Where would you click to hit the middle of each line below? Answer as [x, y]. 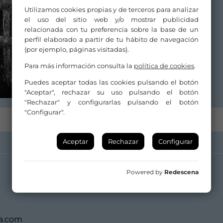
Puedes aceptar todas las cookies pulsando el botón [111, 82]
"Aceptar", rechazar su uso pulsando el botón [111, 92]
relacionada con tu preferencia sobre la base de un [111, 29]
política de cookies [164, 66]
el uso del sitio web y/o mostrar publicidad [111, 19]
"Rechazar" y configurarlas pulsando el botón [111, 102]
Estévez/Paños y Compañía [134, 21]
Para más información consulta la [79, 66]
